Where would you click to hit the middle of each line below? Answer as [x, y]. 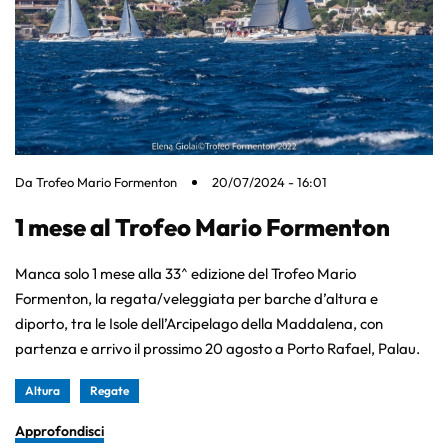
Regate [109, 391]
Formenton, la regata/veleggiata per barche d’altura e [196, 299]
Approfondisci [59, 431]
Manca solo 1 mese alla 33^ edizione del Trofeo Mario [185, 274]
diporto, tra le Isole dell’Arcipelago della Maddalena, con [199, 324]
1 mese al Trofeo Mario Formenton [202, 227]
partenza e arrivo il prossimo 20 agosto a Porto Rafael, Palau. [217, 349]
